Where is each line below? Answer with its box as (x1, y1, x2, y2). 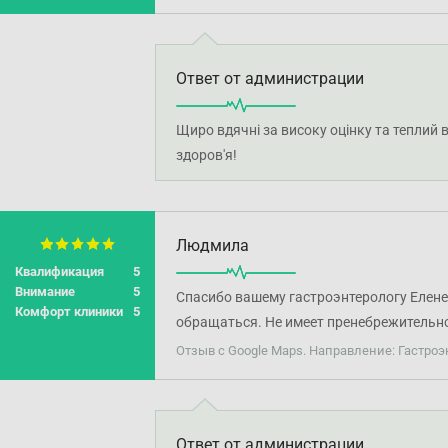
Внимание (15, 284, 75, 300)
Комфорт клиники (15, 304, 123, 320)
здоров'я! (176, 147, 237, 163)
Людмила (176, 236, 249, 255)
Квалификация (15, 264, 104, 280)
